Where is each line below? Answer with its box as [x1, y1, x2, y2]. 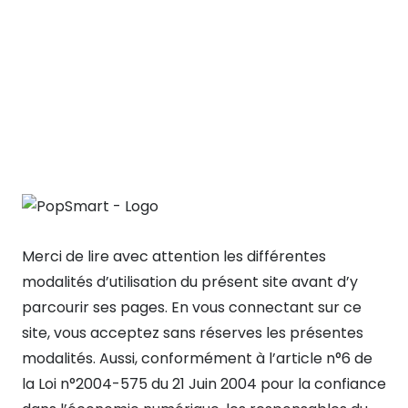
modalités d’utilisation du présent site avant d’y [22, 270, 358, 292]
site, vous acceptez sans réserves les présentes [22, 321, 363, 343]
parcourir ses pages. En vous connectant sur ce [22, 296, 362, 318]
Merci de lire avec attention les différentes [22, 245, 326, 267]
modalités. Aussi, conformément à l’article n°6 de [22, 347, 372, 369]
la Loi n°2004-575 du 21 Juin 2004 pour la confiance [22, 372, 386, 394]
